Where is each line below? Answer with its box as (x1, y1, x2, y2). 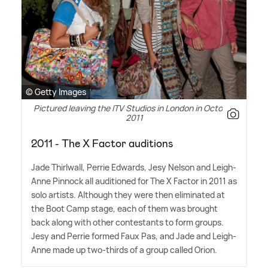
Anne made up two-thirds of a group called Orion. (31, 244, 217, 255)
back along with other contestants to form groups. (31, 217, 224, 228)
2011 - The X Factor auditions (31, 136, 173, 151)
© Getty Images (26, 86, 86, 98)
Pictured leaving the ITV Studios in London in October (33, 102, 235, 114)
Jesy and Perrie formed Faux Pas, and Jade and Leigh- (31, 230, 236, 242)
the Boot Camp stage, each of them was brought (31, 203, 218, 214)
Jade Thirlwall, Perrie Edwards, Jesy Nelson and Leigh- (31, 162, 236, 173)
